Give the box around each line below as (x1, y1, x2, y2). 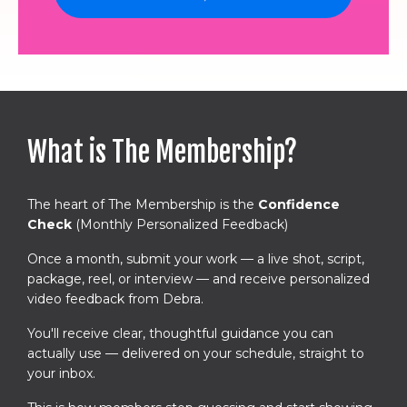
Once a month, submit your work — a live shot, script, (27, 250, 364, 267)
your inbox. (27, 364, 95, 382)
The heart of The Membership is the (27, 195, 258, 213)
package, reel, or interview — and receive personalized (27, 270, 370, 287)
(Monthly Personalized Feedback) (72, 215, 288, 233)
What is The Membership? (27, 134, 297, 169)
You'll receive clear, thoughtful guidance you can (27, 324, 333, 342)
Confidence (258, 195, 340, 213)
